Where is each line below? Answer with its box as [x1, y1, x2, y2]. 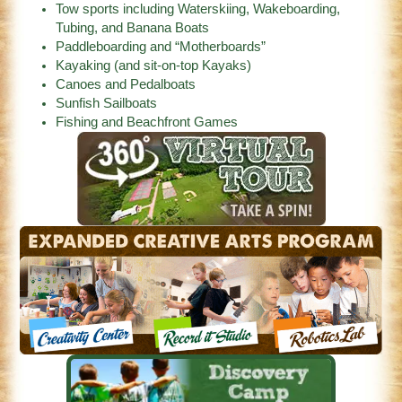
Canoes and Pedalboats [56, 77, 197, 92]
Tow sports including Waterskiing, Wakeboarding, [56, 2, 341, 17]
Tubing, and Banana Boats [56, 21, 210, 36]
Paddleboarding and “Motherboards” [56, 39, 267, 55]
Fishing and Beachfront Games [56, 115, 239, 130]
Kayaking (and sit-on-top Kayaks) [56, 58, 252, 74]
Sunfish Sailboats [56, 96, 158, 111]
